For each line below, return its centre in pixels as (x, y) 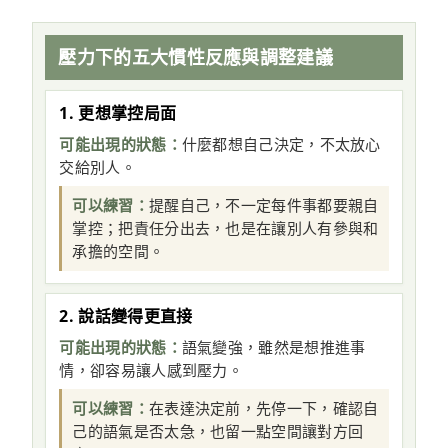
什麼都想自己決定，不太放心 (281, 144)
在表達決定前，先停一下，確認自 (263, 408)
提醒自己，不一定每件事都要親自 (263, 205)
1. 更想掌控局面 (118, 113)
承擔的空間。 (118, 251)
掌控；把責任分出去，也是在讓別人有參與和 (225, 228)
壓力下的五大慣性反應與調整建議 (195, 57)
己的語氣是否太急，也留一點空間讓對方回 (218, 431)
